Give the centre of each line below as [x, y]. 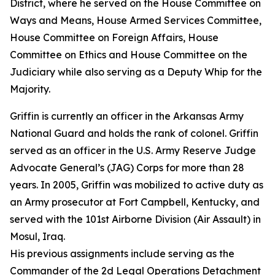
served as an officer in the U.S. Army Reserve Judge [133, 150]
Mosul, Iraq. [37, 236]
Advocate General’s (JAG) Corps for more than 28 [127, 168]
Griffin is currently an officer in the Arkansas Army [127, 116]
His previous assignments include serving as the [122, 254]
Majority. [30, 89]
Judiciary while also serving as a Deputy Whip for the [136, 72]
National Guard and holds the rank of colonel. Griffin [134, 133]
